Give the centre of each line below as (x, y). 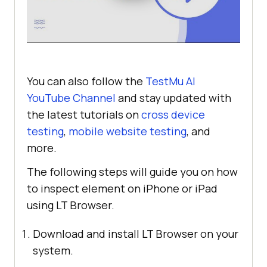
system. (53, 250)
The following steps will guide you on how (132, 171)
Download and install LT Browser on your (136, 233)
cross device (173, 114)
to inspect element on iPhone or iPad (122, 188)
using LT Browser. (71, 205)
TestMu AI (170, 81)
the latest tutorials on (84, 114)
